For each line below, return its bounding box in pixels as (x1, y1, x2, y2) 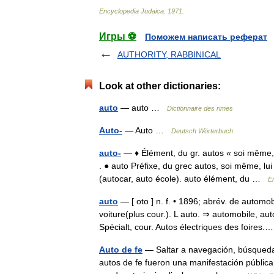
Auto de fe (99, 245, 143, 254)
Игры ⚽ (99, 31, 136, 42)
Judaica (141, 7, 164, 15)
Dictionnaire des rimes (167, 105, 233, 112)
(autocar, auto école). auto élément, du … (99, 174, 268, 183)
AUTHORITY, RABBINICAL (117, 50, 221, 59)
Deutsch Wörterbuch (171, 127, 233, 135)
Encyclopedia (99, 7, 139, 15)
